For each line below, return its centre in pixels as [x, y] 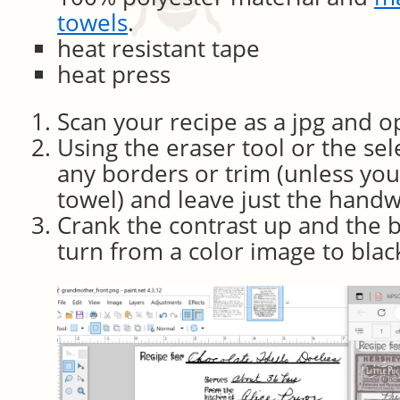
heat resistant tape [158, 49]
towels [92, 23]
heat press [114, 75]
